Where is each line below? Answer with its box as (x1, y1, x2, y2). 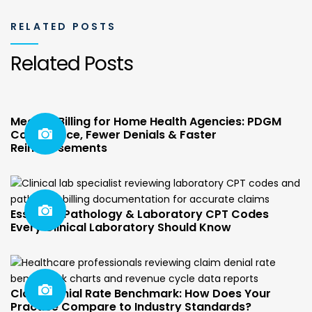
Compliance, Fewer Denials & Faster (10, 127, 217, 143)
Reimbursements (10, 140, 107, 157)
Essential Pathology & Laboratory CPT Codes (10, 206, 269, 223)
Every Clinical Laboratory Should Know (10, 219, 231, 236)
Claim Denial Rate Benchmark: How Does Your (10, 286, 271, 302)
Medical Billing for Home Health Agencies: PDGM (10, 114, 281, 130)
